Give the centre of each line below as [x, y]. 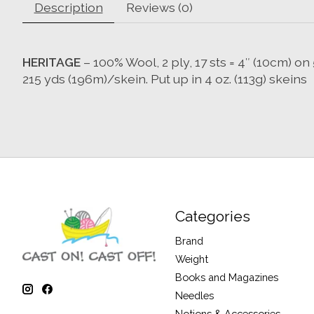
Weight [191, 259]
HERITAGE [52, 62]
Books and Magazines [226, 277]
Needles [194, 296]
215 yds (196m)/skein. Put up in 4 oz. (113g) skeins [165, 78]
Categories [212, 217]
